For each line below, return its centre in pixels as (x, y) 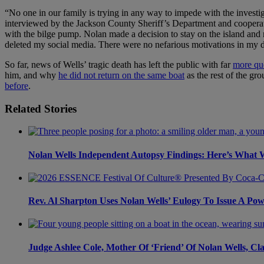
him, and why (32, 75)
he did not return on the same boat (121, 75)
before (16, 85)
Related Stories (41, 108)
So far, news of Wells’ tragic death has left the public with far (119, 64)
